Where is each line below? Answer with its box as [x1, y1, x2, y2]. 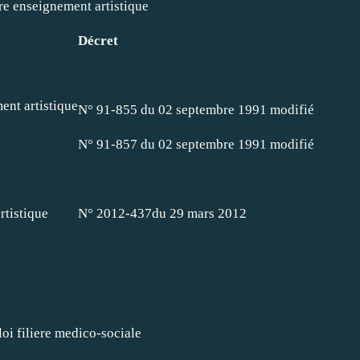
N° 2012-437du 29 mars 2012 [78, 205, 247, 221]
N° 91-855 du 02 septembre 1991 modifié [78, 101, 314, 117]
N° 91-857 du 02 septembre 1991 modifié [78, 136, 314, 152]
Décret [78, 32, 118, 48]
